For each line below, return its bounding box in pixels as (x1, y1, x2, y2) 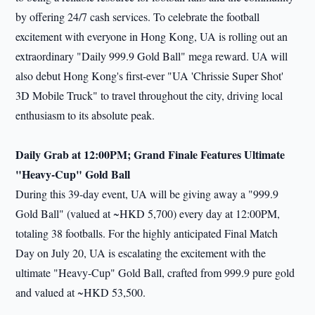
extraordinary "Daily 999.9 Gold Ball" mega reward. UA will (15, 49, 288, 63)
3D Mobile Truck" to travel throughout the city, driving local (15, 88, 283, 103)
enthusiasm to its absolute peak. (15, 108, 155, 122)
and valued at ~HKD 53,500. (15, 285, 146, 300)
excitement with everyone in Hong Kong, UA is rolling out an (15, 29, 288, 44)
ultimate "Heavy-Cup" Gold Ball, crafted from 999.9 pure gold (15, 265, 295, 280)
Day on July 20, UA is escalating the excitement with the (15, 245, 266, 260)
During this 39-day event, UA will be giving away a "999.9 (15, 186, 279, 201)
